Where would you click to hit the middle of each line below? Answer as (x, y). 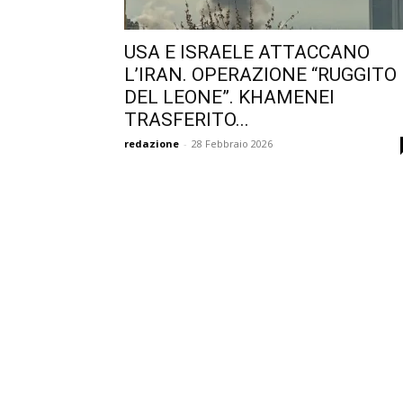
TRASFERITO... (187, 120)
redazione (152, 143)
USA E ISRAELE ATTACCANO (247, 52)
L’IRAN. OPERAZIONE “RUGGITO (260, 75)
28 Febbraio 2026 (232, 143)
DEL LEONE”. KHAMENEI (229, 97)
